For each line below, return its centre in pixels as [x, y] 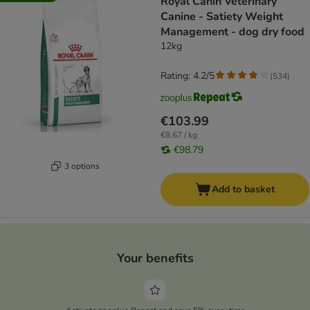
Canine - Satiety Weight [222, 17]
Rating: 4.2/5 [188, 76]
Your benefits [155, 258]
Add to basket [243, 190]
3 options [82, 166]
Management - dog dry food [232, 32]
